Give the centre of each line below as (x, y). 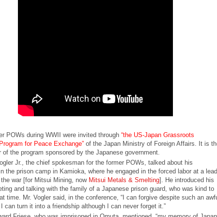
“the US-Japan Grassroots (157, 135)
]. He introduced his (186, 180)
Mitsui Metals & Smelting (124, 180)
